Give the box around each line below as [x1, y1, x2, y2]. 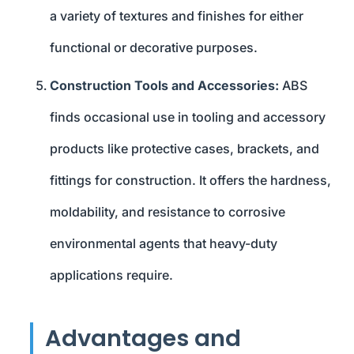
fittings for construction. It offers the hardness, [50, 172, 331, 189]
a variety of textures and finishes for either [50, 8, 303, 24]
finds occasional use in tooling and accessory [50, 109, 326, 126]
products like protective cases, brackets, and [50, 141, 319, 157]
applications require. [50, 267, 173, 284]
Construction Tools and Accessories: [50, 77, 279, 94]
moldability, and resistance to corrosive [50, 204, 285, 220]
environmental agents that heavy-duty [50, 235, 277, 252]
